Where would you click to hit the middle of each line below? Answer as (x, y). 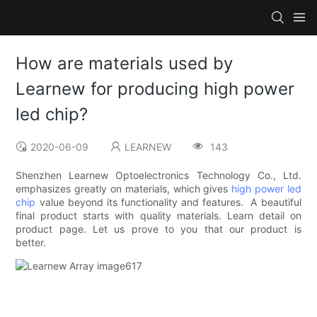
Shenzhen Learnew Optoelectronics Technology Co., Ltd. (158, 175)
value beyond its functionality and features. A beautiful (168, 202)
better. (34, 243)
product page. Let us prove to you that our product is (158, 229)
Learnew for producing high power (155, 89)
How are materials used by (125, 64)
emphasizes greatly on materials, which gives (124, 189)
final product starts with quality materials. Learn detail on (158, 216)
